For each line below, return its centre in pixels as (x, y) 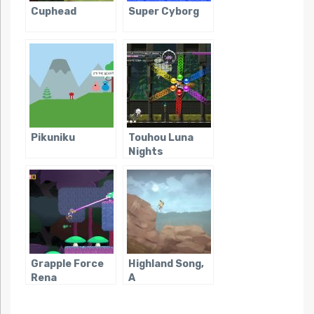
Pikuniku (53, 138)
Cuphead (53, 12)
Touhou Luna (161, 138)
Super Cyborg (163, 12)
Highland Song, (166, 264)
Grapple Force (67, 264)
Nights (145, 152)
